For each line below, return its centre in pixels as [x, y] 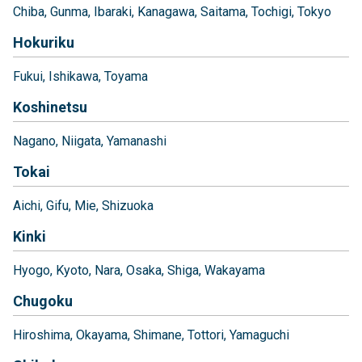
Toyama [126, 76]
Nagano [34, 141]
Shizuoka [128, 205]
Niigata [81, 141]
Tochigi [271, 11]
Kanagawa [166, 11]
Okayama [102, 335]
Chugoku [43, 301]
